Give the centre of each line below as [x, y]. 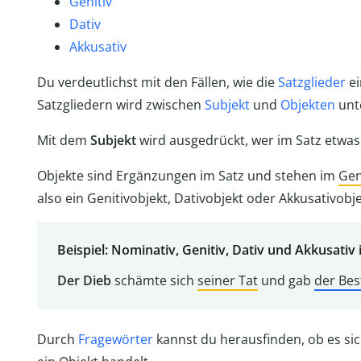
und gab [286, 281]
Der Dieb [85, 281]
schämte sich [156, 281]
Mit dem [64, 141]
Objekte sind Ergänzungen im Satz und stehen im [188, 176]
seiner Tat [227, 281]
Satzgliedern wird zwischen [121, 105]
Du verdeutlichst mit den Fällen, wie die [158, 83]
